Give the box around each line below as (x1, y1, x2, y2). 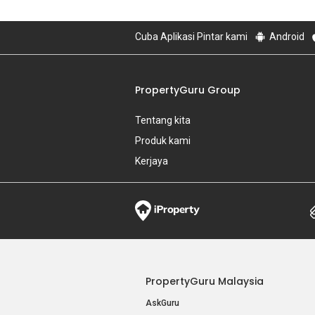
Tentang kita (135, 114, 191, 126)
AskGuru (146, 297, 179, 308)
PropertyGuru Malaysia (146, 274, 264, 288)
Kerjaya (135, 155, 168, 167)
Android (266, 30, 304, 42)
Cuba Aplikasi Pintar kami (135, 30, 247, 42)
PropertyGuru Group (135, 82, 240, 97)
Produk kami (135, 134, 191, 146)
